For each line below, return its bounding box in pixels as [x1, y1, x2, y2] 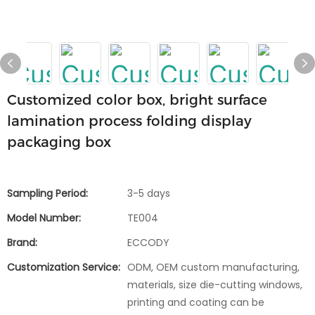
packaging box [7, 134, 111, 150]
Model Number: [7, 211, 81, 225]
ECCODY [127, 236, 169, 250]
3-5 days [127, 186, 170, 200]
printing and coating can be [127, 295, 264, 309]
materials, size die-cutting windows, [127, 278, 302, 292]
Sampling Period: [7, 186, 88, 200]
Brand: [7, 236, 37, 250]
